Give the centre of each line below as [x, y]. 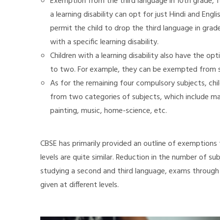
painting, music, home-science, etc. [109, 111]
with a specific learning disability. [104, 42]
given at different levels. [80, 185]
